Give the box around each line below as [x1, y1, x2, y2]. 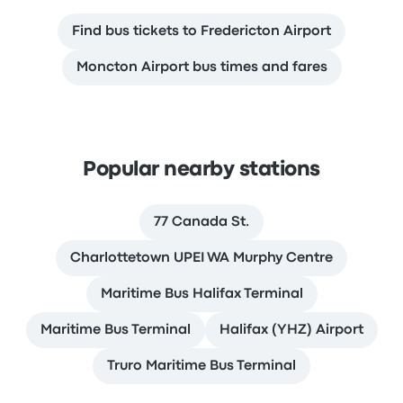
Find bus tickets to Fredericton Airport [72, 25, 331, 38]
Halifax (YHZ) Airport [219, 324, 363, 336]
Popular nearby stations [83, 161, 320, 179]
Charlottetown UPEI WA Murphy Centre [70, 252, 333, 264]
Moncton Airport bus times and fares [76, 61, 327, 74]
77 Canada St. [154, 216, 249, 228]
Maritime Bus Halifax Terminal [100, 288, 303, 300]
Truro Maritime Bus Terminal [107, 360, 296, 372]
